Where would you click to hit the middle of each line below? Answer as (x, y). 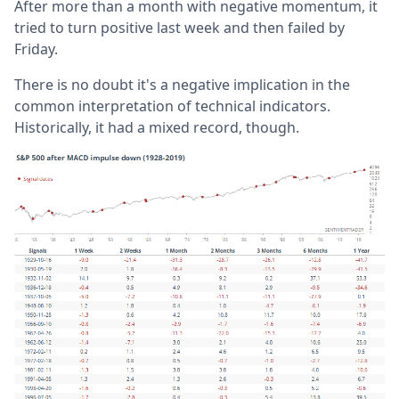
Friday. (36, 49)
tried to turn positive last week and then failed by (179, 28)
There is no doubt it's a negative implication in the (182, 85)
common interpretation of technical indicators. (172, 106)
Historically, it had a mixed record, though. (157, 128)
